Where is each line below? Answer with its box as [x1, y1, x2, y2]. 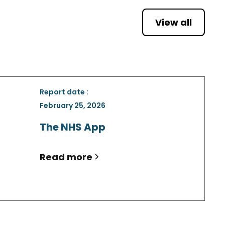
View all [155, 16, 192, 29]
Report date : [40, 86, 88, 97]
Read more [40, 150, 92, 163]
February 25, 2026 [40, 100, 105, 110]
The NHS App [40, 120, 105, 134]
